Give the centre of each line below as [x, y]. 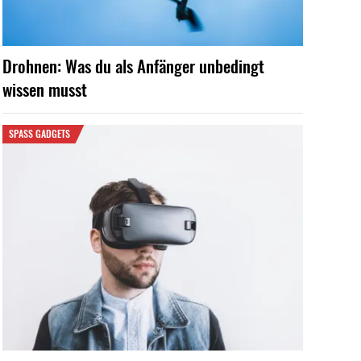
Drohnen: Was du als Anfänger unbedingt [133, 66]
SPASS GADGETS [37, 134]
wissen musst [44, 89]
